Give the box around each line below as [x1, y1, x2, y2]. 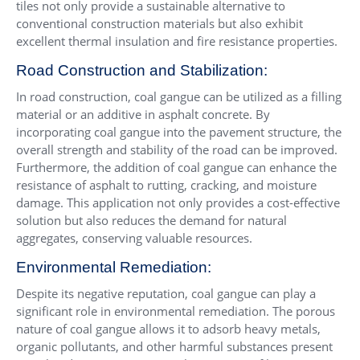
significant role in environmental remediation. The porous [16, 302, 335, 319]
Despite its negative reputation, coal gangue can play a [16, 284, 316, 301]
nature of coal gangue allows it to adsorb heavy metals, [16, 320, 321, 337]
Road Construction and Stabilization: [16, 61, 268, 79]
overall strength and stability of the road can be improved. [16, 141, 337, 157]
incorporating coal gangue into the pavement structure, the [16, 123, 342, 140]
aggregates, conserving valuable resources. [16, 229, 252, 246]
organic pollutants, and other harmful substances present [16, 337, 333, 354]
